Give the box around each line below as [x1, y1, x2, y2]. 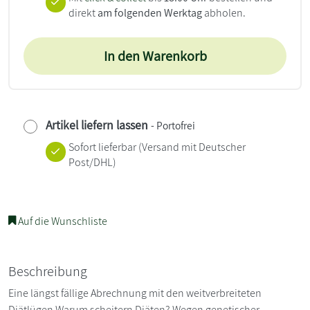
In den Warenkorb [103, 46, 207, 65]
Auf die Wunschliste [16, 213, 107, 228]
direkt [68, 5, 98, 20]
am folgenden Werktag [97, 5, 202, 20]
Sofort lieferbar [68, 139, 136, 154]
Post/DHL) [68, 154, 116, 170]
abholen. [201, 5, 246, 20]
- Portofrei [151, 118, 195, 132]
